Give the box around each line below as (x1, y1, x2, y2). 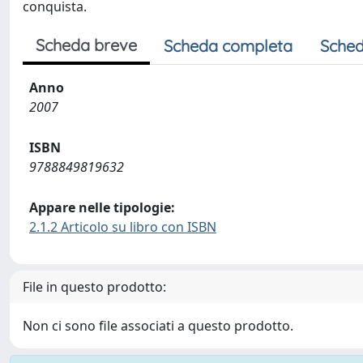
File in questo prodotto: (23, 278, 166, 296)
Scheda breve (36, 35, 137, 55)
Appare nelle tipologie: (29, 199, 175, 216)
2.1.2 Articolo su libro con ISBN (29, 218, 216, 236)
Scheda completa (164, 36, 293, 56)
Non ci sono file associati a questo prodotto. (23, 317, 293, 335)
